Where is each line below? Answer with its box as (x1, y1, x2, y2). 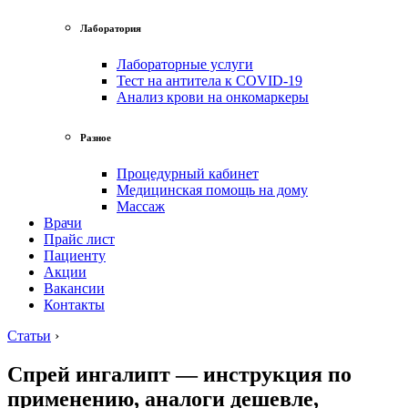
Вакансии (44, 280, 105, 296)
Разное (80, 131, 111, 143)
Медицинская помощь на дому (117, 181, 308, 198)
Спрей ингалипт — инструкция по (7, 362, 352, 386)
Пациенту (44, 247, 106, 263)
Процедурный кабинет (117, 165, 259, 181)
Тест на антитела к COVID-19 (117, 72, 302, 88)
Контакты (44, 296, 105, 312)
